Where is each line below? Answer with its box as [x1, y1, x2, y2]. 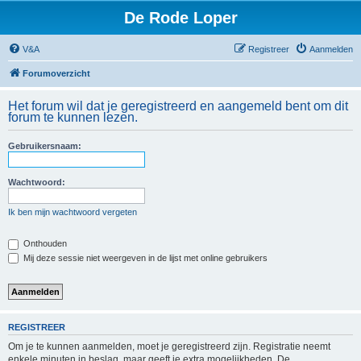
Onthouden [21, 239, 67, 248]
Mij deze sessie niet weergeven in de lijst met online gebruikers [21, 252, 268, 263]
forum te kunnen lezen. [8, 110, 138, 124]
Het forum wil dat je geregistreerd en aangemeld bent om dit [8, 99, 348, 113]
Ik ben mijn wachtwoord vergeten [8, 207, 137, 217]
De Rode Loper [123, 9, 238, 27]
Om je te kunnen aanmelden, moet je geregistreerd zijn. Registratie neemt [8, 340, 330, 352]
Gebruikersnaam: [8, 141, 81, 151]
